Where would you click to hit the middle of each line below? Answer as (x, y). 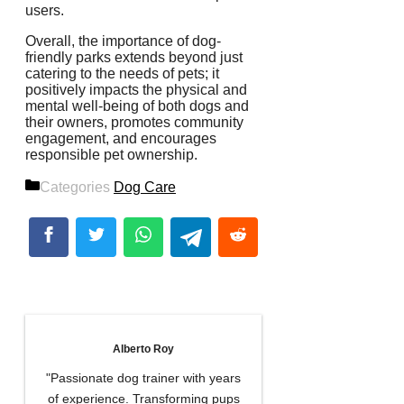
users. (45, 10)
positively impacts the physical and (136, 89)
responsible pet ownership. (111, 154)
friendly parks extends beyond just (134, 57)
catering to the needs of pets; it (122, 73)
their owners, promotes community (134, 122)
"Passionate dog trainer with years (144, 378)
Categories (77, 187)
